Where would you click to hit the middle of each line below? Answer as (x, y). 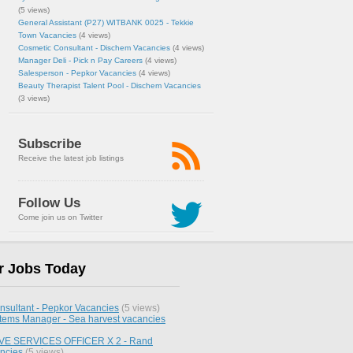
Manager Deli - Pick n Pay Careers (80, 60)
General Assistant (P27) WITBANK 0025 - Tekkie (106, 22)
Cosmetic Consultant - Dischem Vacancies (94, 48)
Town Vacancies (47, 35)
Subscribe (50, 144)
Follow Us (49, 203)
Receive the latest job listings (71, 158)
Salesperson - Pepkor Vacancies (77, 73)
